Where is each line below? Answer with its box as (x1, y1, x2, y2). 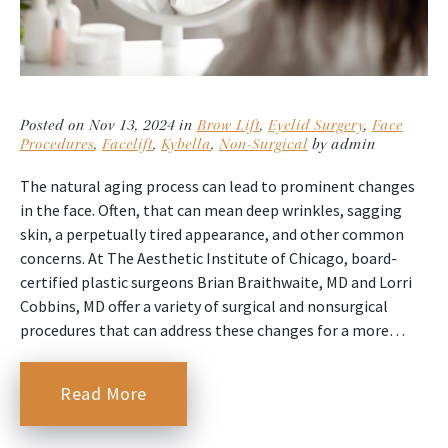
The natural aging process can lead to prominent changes (20, 176, 415, 197)
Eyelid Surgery (268, 116, 364, 136)
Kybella (161, 135, 211, 155)
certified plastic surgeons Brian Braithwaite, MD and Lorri (20, 272, 412, 293)
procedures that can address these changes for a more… (20, 320, 405, 341)
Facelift (102, 135, 153, 155)
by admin (308, 135, 376, 155)
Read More (60, 382, 147, 406)
